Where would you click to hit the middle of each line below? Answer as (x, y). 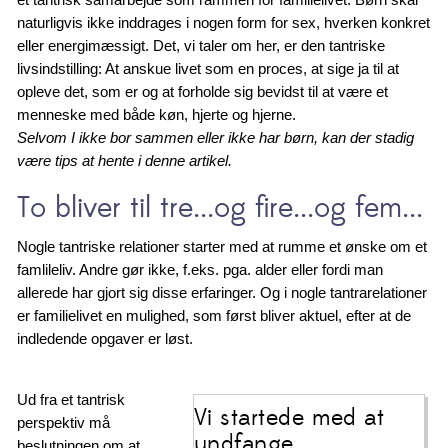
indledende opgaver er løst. (105, 338)
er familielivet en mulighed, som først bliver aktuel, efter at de (214, 315)
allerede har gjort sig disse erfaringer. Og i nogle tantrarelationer (222, 292)
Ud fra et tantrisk (71, 399)
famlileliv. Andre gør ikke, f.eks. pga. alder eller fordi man (200, 269)
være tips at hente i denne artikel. (125, 160)
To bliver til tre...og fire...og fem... (220, 208)
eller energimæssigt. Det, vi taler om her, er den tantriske (201, 45)
